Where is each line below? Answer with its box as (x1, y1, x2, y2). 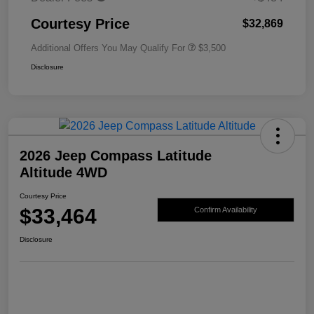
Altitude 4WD (20, 165, 107, 181)
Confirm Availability (194, 205, 257, 214)
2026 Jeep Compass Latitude (20, 148, 212, 164)
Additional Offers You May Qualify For (31, 43, 185, 54)
